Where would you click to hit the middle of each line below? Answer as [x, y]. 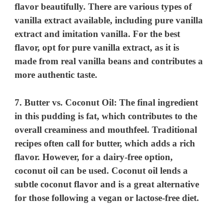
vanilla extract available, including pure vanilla [109, 20]
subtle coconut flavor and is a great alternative [107, 184]
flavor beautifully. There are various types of [103, 7]
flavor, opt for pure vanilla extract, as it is [97, 48]
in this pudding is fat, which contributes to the [106, 116]
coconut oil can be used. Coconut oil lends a [101, 170]
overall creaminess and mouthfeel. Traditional [106, 129]
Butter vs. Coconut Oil [69, 102]
